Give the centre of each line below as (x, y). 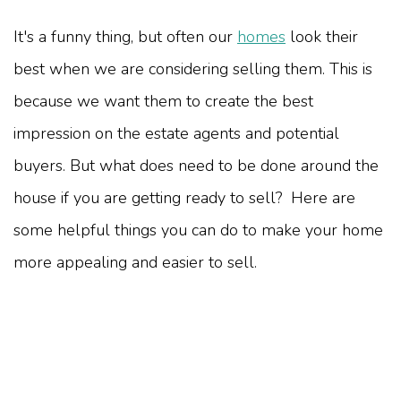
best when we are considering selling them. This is (193, 69)
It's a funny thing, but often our (125, 37)
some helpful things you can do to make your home (198, 230)
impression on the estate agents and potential (176, 134)
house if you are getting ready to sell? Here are (184, 198)
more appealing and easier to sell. (135, 263)
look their (322, 37)
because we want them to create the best (163, 102)
